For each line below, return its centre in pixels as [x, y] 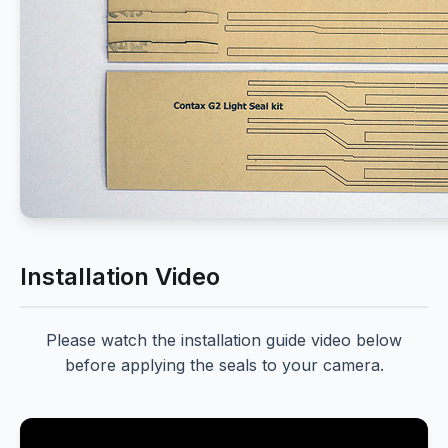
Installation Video [120, 277]
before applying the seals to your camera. [224, 365]
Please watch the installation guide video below [224, 340]
